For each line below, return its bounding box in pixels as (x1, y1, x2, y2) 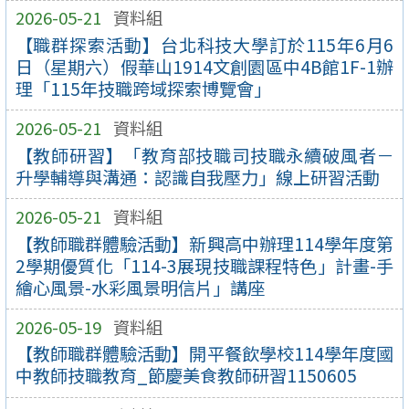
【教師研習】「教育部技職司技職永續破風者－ (15, 142, 394, 168)
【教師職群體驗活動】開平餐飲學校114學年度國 (15, 341, 394, 367)
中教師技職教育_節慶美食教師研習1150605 (15, 362, 357, 389)
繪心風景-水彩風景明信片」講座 (15, 274, 265, 300)
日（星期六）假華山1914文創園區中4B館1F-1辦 (15, 53, 394, 79)
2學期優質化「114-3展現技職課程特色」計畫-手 (15, 252, 394, 278)
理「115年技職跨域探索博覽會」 (15, 75, 271, 101)
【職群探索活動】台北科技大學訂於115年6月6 (15, 31, 394, 58)
